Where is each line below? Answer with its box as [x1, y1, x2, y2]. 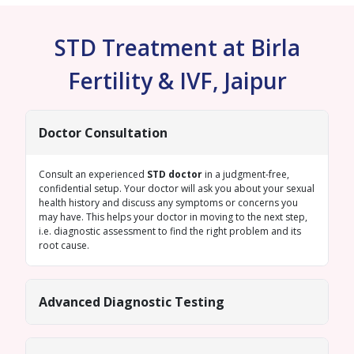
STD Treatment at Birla [54, 32, 300, 62]
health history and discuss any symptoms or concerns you [39, 196, 298, 209]
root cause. [39, 239, 89, 252]
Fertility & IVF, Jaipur [67, 66, 287, 96]
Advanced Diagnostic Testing [39, 293, 224, 311]
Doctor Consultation [39, 124, 168, 141]
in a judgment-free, [202, 168, 289, 181]
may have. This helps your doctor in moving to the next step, [39, 210, 307, 224]
